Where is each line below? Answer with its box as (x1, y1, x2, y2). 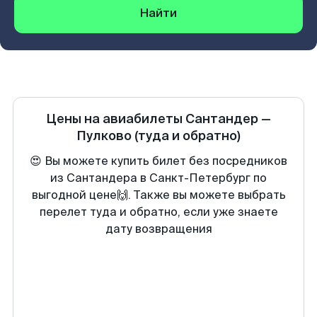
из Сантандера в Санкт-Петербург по (50, 171, 267, 185)
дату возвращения (105, 221, 212, 236)
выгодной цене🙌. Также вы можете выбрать (31, 188, 286, 202)
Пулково (76, 127, 132, 144)
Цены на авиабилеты (46, 110, 185, 127)
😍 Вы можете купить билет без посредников (30, 154, 287, 168)
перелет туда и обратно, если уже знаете (39, 204, 278, 219)
